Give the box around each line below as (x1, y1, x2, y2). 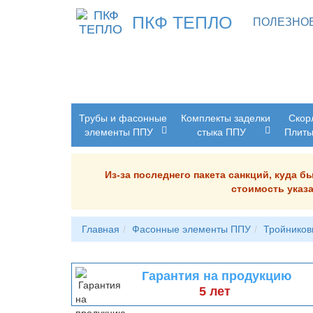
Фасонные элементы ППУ (132, 224, 251, 235)
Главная (82, 224, 119, 235)
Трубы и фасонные (79, 112, 167, 124)
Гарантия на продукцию (141, 269, 291, 283)
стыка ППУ (196, 126, 246, 138)
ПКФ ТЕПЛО (132, 13, 232, 32)
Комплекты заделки (181, 112, 270, 124)
